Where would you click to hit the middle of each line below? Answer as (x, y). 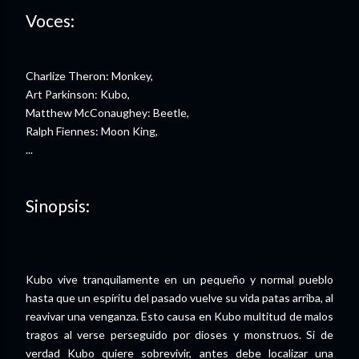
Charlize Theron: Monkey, (89, 76)
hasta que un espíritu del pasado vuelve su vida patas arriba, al (179, 298)
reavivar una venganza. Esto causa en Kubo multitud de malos (179, 317)
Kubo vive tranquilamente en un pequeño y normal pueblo (179, 280)
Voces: (50, 20)
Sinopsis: (58, 205)
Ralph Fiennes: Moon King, (92, 131)
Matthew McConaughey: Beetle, (107, 113)
